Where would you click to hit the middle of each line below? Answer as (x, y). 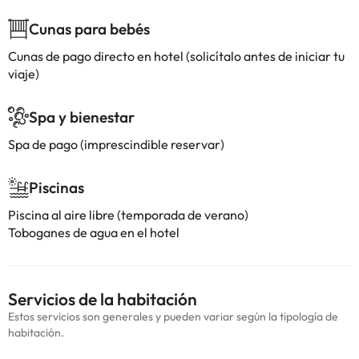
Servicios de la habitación (103, 299)
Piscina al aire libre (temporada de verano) (128, 215)
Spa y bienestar (82, 117)
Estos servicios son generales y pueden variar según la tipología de (173, 317)
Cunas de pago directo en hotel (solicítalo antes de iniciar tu (176, 56)
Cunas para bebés (89, 29)
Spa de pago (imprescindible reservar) (116, 144)
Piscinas (56, 188)
